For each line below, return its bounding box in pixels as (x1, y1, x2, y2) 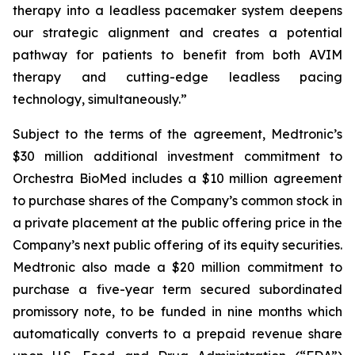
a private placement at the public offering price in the (13, 215, 342, 231)
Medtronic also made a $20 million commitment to (13, 259, 342, 275)
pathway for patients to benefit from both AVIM (13, 47, 342, 63)
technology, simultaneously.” (13, 91, 187, 107)
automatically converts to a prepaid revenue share (13, 326, 342, 342)
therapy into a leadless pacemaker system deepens (13, 2, 342, 18)
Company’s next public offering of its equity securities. (13, 237, 342, 253)
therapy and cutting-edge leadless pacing (13, 69, 342, 85)
